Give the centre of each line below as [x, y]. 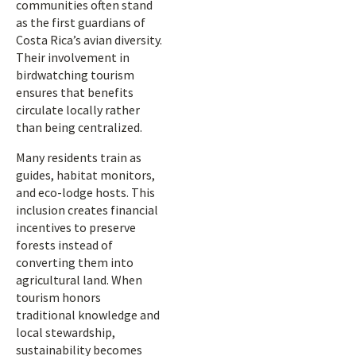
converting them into [75, 262]
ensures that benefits [75, 92]
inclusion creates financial [87, 210]
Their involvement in [73, 57]
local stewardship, [66, 332]
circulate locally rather [78, 110]
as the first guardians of [81, 22]
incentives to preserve [76, 227]
